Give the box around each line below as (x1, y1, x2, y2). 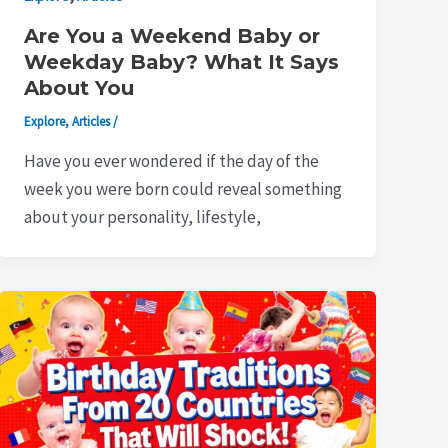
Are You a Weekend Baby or (24, 24, 321, 49)
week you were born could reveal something (24, 177, 343, 200)
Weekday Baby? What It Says (24, 50, 340, 75)
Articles (72, 113, 111, 131)
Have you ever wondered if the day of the (24, 149, 320, 172)
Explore (24, 113, 66, 131)
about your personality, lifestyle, (24, 205, 262, 228)
